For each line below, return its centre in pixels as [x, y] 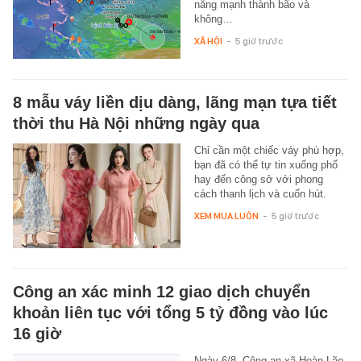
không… [213, 19]
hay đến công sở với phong [258, 179]
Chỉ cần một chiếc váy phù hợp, [269, 150]
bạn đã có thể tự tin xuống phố [266, 164]
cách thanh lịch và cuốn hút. [260, 193]
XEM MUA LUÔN [226, 216]
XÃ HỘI [208, 41]
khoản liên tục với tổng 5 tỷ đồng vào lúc [170, 312]
